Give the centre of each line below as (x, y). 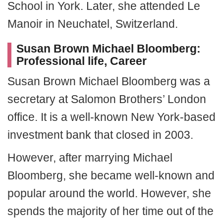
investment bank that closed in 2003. (100, 135)
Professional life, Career (82, 61)
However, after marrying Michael (90, 158)
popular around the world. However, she (109, 193)
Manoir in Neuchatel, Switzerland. (93, 24)
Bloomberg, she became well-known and (111, 175)
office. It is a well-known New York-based (111, 117)
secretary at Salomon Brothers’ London (107, 99)
